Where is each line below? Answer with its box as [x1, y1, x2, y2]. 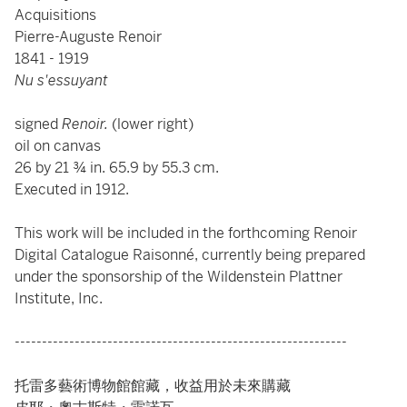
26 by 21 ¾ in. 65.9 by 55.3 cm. [15, 158, 219, 177]
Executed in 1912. [15, 180, 129, 199]
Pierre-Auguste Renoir [15, 27, 162, 46]
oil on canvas [15, 136, 101, 155]
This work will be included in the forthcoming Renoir [15, 223, 357, 243]
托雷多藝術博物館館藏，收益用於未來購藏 [15, 376, 291, 395]
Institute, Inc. [15, 289, 103, 308]
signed [15, 114, 58, 134]
